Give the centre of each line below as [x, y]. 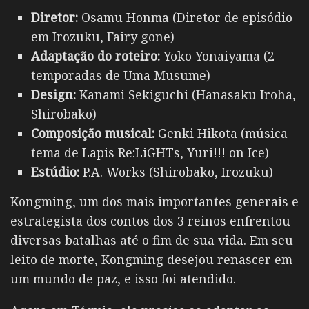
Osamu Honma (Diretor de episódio [185, 18]
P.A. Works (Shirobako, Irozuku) [176, 172]
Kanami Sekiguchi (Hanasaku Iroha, [186, 95]
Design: [53, 95]
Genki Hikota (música [221, 133]
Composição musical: [93, 133]
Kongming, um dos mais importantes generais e [154, 202]
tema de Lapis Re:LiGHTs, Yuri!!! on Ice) [150, 153]
